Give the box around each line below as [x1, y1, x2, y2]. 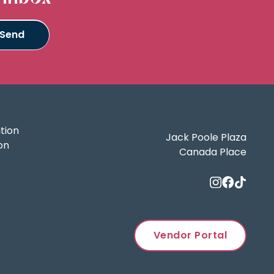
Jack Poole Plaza [166, 130, 246, 145]
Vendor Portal [153, 228, 227, 243]
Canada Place [179, 145, 246, 160]
